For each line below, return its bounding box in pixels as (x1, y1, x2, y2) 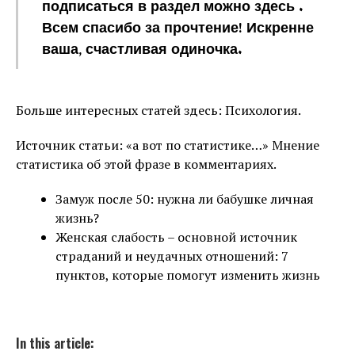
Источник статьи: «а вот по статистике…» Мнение (16, 136, 319, 154)
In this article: (16, 333, 94, 353)
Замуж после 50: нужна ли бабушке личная (55, 189, 314, 208)
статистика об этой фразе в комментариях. (16, 155, 277, 173)
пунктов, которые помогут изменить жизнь (55, 265, 320, 284)
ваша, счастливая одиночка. (42, 37, 242, 63)
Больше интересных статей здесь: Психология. (16, 101, 301, 119)
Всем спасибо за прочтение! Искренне (42, 16, 314, 41)
